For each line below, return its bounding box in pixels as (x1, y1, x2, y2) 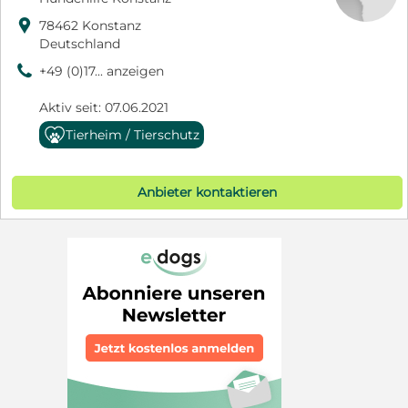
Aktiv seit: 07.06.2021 (39, 98, 168, 116)
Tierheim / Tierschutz (66, 126, 199, 143)
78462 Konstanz (39, 16, 141, 34)
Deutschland (39, 35, 120, 52)
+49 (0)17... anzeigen (39, 62, 164, 79)
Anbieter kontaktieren (138, 183, 278, 200)
